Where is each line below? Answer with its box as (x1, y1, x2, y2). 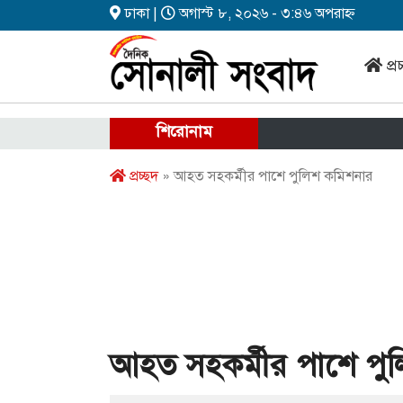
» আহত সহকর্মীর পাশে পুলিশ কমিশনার (158, 167, 372, 185)
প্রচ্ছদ (126, 167, 158, 185)
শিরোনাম (156, 121, 212, 141)
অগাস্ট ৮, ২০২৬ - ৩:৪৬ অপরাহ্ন (175, 4, 355, 22)
